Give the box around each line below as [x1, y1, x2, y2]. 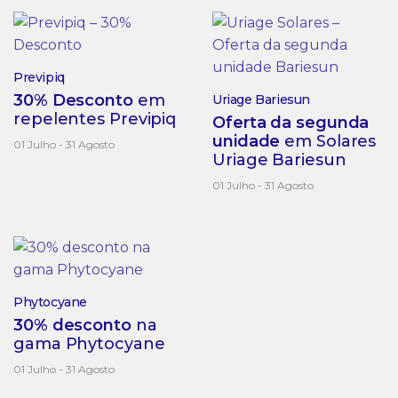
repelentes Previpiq [13, 109, 177, 130]
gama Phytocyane [13, 334, 165, 354]
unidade [212, 131, 281, 152]
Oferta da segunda [212, 113, 370, 133]
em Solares [280, 131, 377, 152]
